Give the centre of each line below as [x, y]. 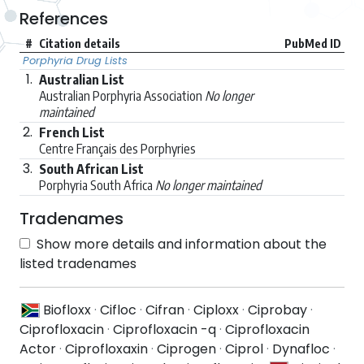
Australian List [82, 79]
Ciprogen [186, 349]
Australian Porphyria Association [122, 95]
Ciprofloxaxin [106, 349]
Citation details [80, 43]
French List [72, 132]
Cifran [165, 310]
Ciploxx [217, 310]
